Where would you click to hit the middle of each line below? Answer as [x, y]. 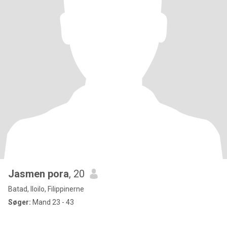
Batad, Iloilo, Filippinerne [46, 189]
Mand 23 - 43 [52, 202]
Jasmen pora [39, 174]
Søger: [20, 202]
